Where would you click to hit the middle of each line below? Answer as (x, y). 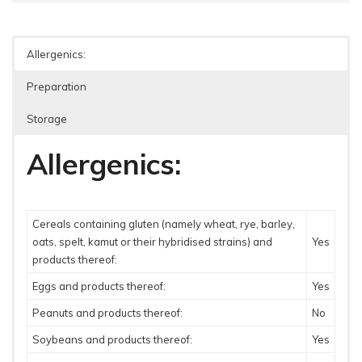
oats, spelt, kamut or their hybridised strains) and (152, 242)
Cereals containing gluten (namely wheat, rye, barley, (163, 224)
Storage (47, 119)
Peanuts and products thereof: (107, 313)
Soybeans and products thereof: (112, 340)
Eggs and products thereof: (99, 286)
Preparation (57, 87)
